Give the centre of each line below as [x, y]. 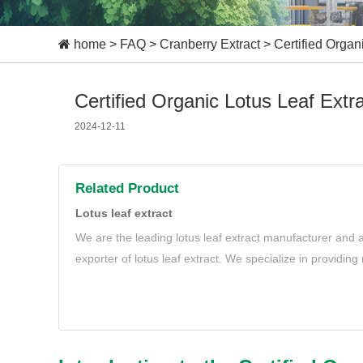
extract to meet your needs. [146, 280]
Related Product [127, 188]
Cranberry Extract [210, 44]
